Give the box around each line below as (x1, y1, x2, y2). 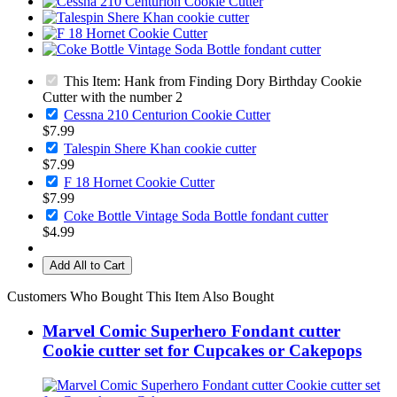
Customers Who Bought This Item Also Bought (7, 289, 274, 305)
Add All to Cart (50, 259, 125, 273)
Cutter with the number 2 (43, 90, 183, 105)
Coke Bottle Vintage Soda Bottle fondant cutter (64, 208, 328, 224)
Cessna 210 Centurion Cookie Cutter (64, 107, 270, 123)
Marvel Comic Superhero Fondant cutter (43, 322, 340, 340)
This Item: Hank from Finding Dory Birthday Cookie (60, 74, 362, 90)
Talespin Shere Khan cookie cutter (64, 141, 256, 157)
